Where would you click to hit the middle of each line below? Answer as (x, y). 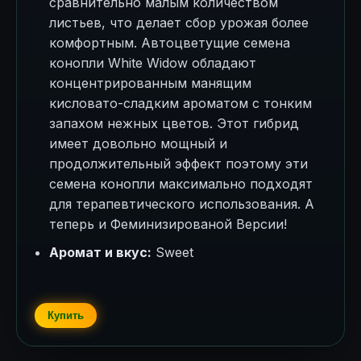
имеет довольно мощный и (138, 143)
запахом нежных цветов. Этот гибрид (174, 123)
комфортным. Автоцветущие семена (170, 43)
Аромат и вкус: (100, 252)
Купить (66, 315)
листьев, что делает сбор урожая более (179, 23)
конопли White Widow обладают (153, 63)
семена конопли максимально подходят (181, 184)
